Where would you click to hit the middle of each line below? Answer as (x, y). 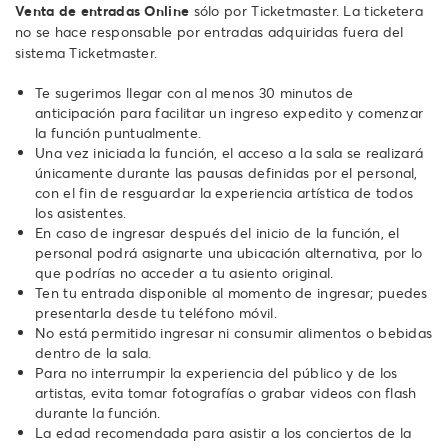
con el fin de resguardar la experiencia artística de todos (224, 192)
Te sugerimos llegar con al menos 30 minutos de (194, 92)
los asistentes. (81, 212)
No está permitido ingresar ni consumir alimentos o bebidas (234, 332)
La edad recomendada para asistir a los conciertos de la (223, 432)
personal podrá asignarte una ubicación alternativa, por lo (229, 252)
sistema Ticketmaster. (86, 52)
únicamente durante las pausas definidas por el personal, (226, 172)
